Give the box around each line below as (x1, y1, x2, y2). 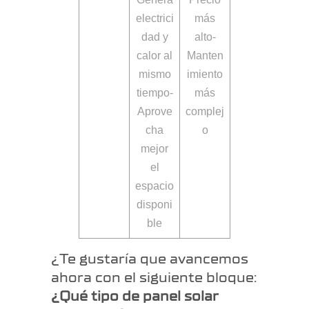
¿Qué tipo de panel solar (51, 289, 218, 304)
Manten (186, 50, 223, 62)
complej (186, 106, 224, 118)
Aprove (137, 106, 172, 118)
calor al (137, 50, 172, 62)
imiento (187, 68, 223, 81)
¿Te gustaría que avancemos (51, 252, 248, 267)
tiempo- (136, 87, 173, 99)
